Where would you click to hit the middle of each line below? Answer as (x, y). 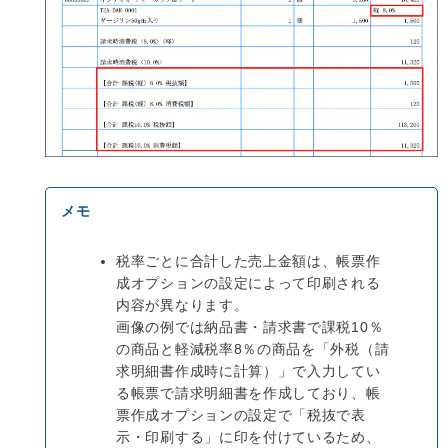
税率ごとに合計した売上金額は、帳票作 (248, 261)
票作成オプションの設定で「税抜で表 (241, 415)
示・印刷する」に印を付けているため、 (248, 437)
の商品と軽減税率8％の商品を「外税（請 (253, 349)
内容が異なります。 (182, 305)
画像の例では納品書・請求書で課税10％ (250, 327)
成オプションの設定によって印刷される (248, 283)
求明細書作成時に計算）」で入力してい (248, 371)
